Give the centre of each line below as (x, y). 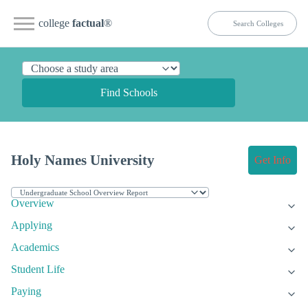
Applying (32, 225)
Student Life (38, 269)
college (55, 23)
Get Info (273, 160)
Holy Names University (83, 160)
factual (88, 23)
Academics (35, 247)
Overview (33, 203)
